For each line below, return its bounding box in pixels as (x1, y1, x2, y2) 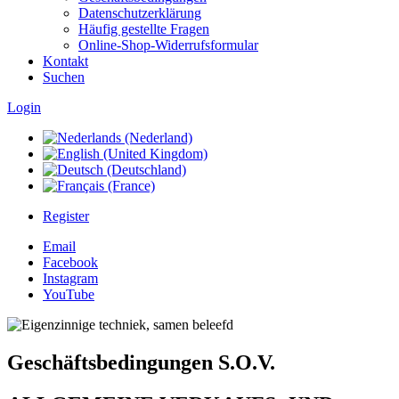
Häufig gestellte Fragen (78, 21, 209, 37)
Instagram (43, 271, 98, 286)
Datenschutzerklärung (78, 5, 201, 20)
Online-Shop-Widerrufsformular (78, 37, 258, 53)
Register (43, 208, 89, 224)
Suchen (43, 69, 85, 85)
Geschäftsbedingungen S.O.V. (7, 350, 275, 374)
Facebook (43, 255, 98, 270)
